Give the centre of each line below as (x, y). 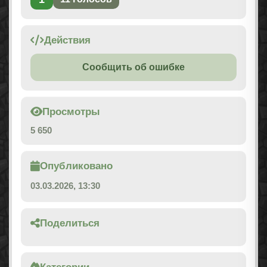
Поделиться (70, 223)
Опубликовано (76, 166)
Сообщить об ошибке (133, 67)
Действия (67, 41)
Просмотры (71, 112)
